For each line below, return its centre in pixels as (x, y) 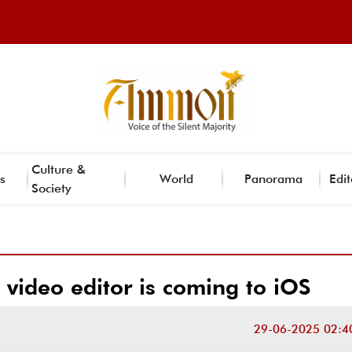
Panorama (273, 178)
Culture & (59, 169)
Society (51, 188)
